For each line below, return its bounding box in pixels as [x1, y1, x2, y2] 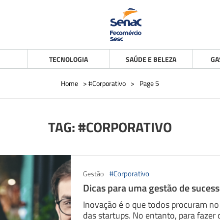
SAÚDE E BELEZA [126, 54, 176, 64]
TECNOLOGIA [49, 54, 88, 64]
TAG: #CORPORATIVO [48, 116, 172, 137]
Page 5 [139, 78, 159, 88]
